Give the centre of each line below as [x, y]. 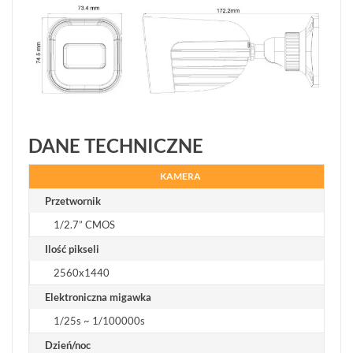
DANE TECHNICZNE [116, 146]
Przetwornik [73, 201]
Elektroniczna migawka [98, 297]
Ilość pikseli [72, 249]
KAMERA [180, 176]
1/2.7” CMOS [84, 225]
